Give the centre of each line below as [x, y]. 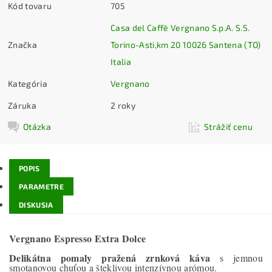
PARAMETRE [41, 186]
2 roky [123, 106]
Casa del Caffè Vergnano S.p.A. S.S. [173, 28]
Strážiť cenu [228, 127]
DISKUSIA [36, 204]
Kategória [28, 84]
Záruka [22, 106]
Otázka [37, 127]
